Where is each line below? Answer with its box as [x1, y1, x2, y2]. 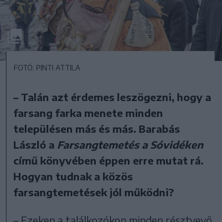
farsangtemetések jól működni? [13, 185, 174, 198]
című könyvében [13, 154, 100, 166]
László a [13, 138, 57, 151]
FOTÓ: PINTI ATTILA [14, 63, 80, 72]
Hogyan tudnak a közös [13, 169, 133, 182]
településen [13, 122, 76, 135]
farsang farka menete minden [13, 106, 164, 119]
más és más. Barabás [75, 122, 180, 135]
